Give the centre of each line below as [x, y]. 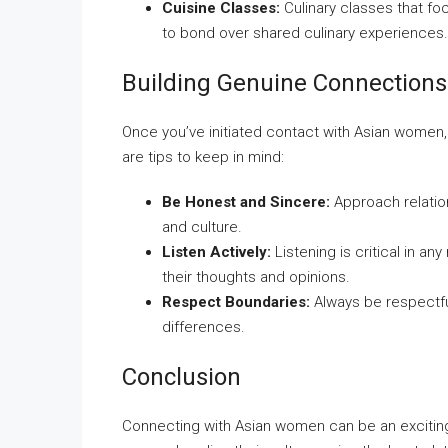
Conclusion [181, 377]
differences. [203, 327]
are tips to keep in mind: [203, 157]
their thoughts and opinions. [256, 277]
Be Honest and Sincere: [246, 202]
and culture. [202, 227]
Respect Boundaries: [236, 302]
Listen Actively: [216, 252]
